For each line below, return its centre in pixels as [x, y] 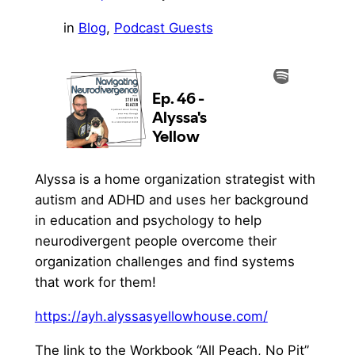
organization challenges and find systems [164, 262]
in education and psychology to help [148, 221]
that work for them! [95, 282]
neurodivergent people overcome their [155, 241]
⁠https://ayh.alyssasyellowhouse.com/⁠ [151, 316]
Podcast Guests [163, 28]
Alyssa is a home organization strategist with [175, 179]
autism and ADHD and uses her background [171, 200]
